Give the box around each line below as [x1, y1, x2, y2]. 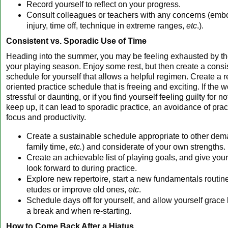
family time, [26, 142, 69, 151]
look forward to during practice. [26, 163, 137, 173]
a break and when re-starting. [26, 206, 131, 215]
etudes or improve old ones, [26, 185, 128, 194]
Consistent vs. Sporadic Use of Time [6, 36, 147, 45]
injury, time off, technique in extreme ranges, [26, 21, 186, 30]
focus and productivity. [6, 112, 86, 122]
